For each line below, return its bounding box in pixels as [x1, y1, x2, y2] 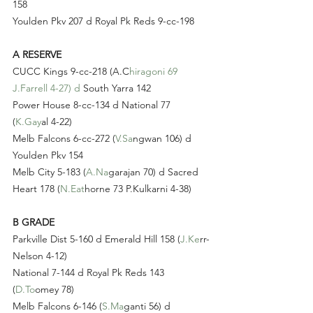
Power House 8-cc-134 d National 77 [13, 99, 173, 112]
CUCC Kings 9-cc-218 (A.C [13, 65, 129, 78]
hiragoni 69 [129, 65, 180, 78]
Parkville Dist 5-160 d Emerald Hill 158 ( [13, 233, 180, 246]
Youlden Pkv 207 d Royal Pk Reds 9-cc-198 [13, 15, 194, 28]
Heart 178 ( [13, 182, 60, 196]
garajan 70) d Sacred [108, 166, 201, 179]
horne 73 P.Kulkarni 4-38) [85, 182, 191, 196]
